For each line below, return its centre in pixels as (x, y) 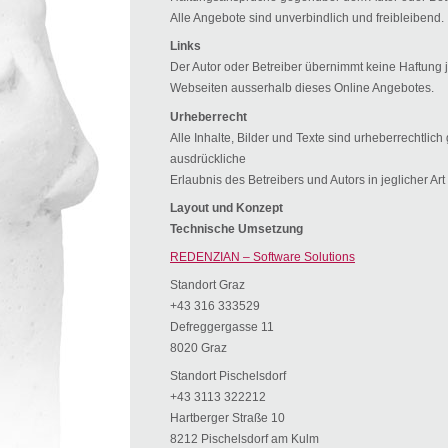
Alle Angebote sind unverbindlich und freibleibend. (307, 18)
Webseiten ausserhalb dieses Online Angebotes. (302, 88)
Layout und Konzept (226, 207)
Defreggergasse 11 (222, 327)
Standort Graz (207, 285)
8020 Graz (198, 348)
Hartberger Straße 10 (227, 418)
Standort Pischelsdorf (228, 376)
